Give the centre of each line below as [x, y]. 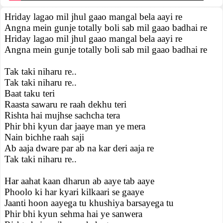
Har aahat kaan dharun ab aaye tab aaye [79, 181]
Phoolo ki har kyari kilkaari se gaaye [74, 192]
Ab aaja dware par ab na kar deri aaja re [79, 148]
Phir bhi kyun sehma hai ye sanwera [73, 214]
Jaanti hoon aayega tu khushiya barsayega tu [89, 203]
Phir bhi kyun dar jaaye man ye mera [75, 126]
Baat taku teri [30, 93]
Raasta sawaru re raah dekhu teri [65, 104]
